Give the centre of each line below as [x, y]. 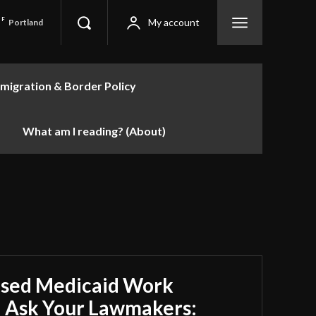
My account [174, 22]
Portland [26, 22]
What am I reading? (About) [94, 131]
